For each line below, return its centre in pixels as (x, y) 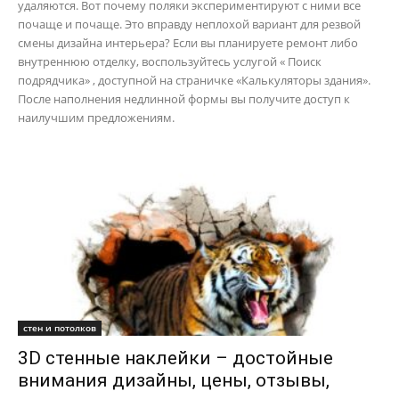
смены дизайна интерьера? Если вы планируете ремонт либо (188, 43)
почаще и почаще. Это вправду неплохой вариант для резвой (189, 24)
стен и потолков (60, 327)
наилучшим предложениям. (96, 118)
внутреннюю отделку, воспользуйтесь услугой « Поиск (170, 62)
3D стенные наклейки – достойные (175, 358)
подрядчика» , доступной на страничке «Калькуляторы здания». (194, 81)
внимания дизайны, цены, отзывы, (174, 380)
